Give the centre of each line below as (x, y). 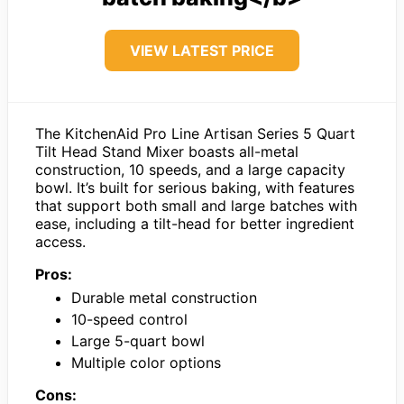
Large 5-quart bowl (138, 340)
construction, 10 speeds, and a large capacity (190, 169)
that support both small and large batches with (196, 205)
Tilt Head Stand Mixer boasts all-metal (167, 151)
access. (60, 241)
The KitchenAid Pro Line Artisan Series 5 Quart (195, 133)
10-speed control (129, 319)
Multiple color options (146, 362)
